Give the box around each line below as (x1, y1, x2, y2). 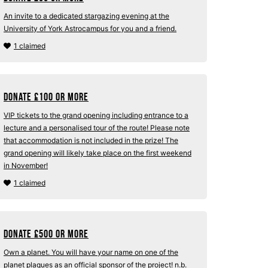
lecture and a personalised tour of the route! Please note (4, 123, 190, 132)
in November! (4, 161, 48, 170)
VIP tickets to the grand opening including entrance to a (4, 111, 188, 120)
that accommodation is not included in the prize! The (4, 136, 178, 145)
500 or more (39, 228, 89, 240)
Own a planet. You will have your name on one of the (4, 248, 178, 257)
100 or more (39, 91, 89, 103)
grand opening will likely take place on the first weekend (4, 148, 191, 157)
